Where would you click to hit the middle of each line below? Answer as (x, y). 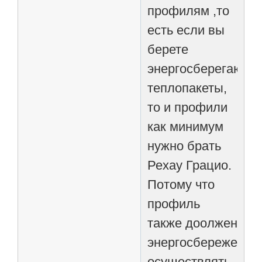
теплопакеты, (187, 88)
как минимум (186, 126)
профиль (174, 204)
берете (168, 49)
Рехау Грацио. (190, 165)
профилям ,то (189, 11)
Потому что (181, 184)
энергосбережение (203, 242)
